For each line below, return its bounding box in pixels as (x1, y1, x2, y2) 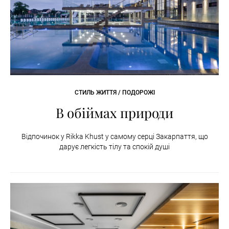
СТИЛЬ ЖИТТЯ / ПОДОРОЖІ (74, 89, 155, 97)
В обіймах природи (56, 104, 173, 122)
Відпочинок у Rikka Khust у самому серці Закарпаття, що (21, 132, 208, 141)
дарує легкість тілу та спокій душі (59, 143, 170, 151)
